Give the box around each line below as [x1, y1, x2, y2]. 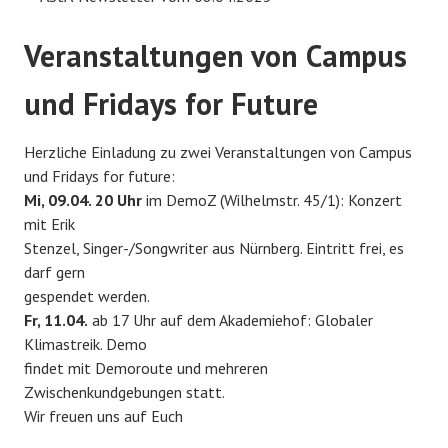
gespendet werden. [24, 285, 150, 306]
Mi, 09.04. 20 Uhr [24, 189, 142, 210]
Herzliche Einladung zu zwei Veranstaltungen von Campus [24, 141, 412, 162]
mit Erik [24, 213, 79, 234]
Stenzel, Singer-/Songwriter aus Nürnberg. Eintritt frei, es [24, 237, 404, 258]
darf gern [24, 261, 89, 282]
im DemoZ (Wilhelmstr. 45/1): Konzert [142, 189, 402, 210]
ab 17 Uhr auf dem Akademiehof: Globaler [88, 309, 373, 330]
